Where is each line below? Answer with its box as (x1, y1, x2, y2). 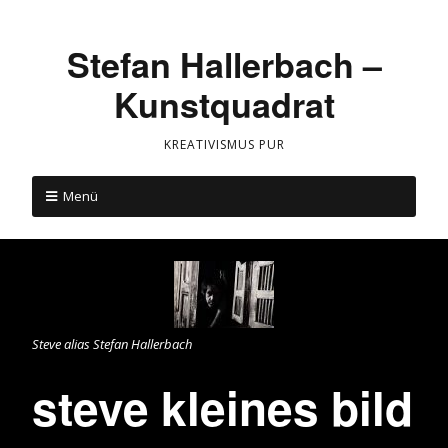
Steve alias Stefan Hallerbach (32, 334, 192, 353)
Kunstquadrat (113, 80, 335, 128)
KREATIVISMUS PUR (163, 136, 285, 153)
